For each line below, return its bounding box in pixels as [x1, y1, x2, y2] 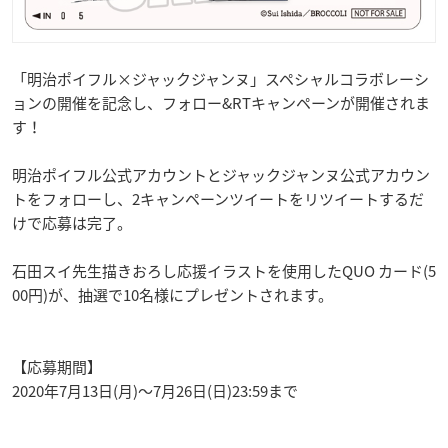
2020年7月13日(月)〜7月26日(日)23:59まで [12, 379, 298, 402]
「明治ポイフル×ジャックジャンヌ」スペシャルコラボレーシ [12, 67, 429, 90]
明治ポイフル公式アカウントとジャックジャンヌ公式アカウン [12, 163, 430, 186]
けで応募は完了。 [12, 211, 132, 234]
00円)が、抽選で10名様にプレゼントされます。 [12, 283, 333, 306]
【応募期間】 [12, 355, 102, 378]
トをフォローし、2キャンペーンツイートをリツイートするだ [12, 187, 424, 210]
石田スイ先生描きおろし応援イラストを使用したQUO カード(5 [12, 259, 436, 282]
